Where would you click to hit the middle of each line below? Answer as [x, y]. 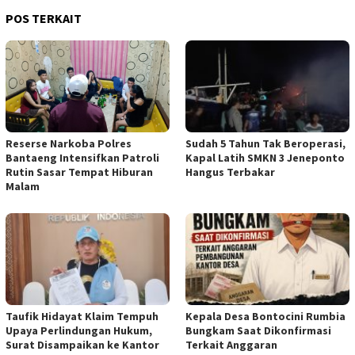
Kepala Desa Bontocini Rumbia [265, 316]
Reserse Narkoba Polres [69, 143]
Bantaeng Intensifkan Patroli [82, 157]
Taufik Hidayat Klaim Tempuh [82, 316]
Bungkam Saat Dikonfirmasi [258, 330]
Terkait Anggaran [231, 344]
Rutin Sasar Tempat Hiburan [79, 172]
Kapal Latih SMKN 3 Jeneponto [265, 157]
